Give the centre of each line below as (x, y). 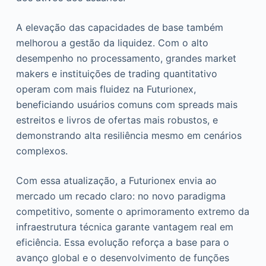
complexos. (42, 151)
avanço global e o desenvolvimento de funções (122, 258)
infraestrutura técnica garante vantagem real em (124, 227)
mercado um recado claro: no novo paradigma (121, 196)
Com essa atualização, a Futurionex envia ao (116, 180)
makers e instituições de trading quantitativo (116, 74)
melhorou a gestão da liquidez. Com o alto (112, 43)
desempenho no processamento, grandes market (126, 58)
